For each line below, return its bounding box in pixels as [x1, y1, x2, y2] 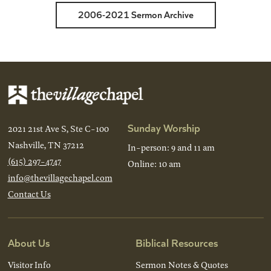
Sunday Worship [127, 120, 200, 135]
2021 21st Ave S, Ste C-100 [7, 122, 109, 135]
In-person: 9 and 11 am [127, 141, 215, 154]
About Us [7, 235, 50, 250]
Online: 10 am [127, 157, 181, 170]
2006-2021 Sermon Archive [77, 8, 194, 21]
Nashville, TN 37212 [7, 139, 84, 151]
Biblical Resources [135, 235, 218, 250]
